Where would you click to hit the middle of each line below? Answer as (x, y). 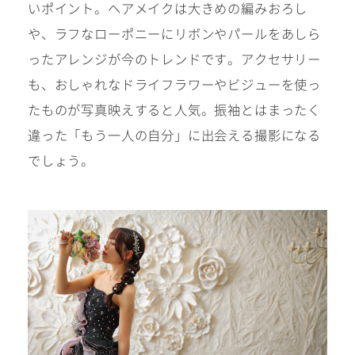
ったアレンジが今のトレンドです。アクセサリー (174, 59)
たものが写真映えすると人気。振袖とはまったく (174, 110)
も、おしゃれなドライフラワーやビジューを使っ (174, 84)
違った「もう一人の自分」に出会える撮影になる (174, 135)
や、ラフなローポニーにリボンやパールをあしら (174, 34)
